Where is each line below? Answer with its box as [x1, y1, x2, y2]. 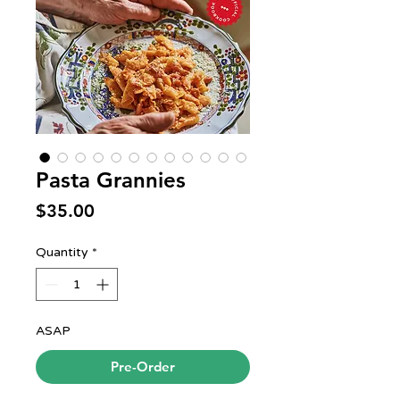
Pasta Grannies [36, 167, 186, 193]
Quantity [36, 245, 88, 260]
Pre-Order [111, 358, 175, 375]
